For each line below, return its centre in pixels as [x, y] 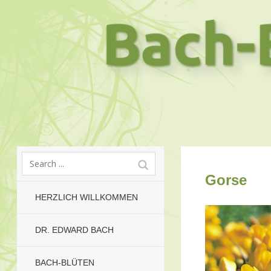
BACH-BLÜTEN [65, 263]
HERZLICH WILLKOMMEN [87, 197]
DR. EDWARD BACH [74, 230]
